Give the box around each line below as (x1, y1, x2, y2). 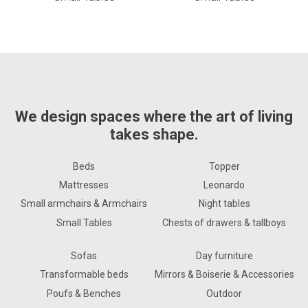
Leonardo (203, 179, 245, 190)
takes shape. (109, 125, 199, 143)
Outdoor (206, 287, 242, 299)
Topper (208, 160, 240, 172)
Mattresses (59, 179, 109, 190)
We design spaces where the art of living (15, 107, 293, 125)
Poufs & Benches (47, 287, 121, 299)
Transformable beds (39, 269, 129, 280)
